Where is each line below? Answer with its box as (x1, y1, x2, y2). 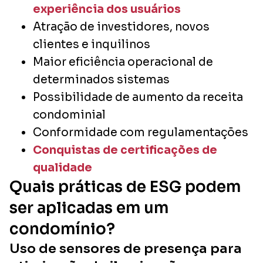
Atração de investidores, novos (33, 19, 210, 34)
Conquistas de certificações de (33, 143, 217, 157)
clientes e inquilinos (33, 37, 150, 52)
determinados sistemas (33, 72, 170, 87)
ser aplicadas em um (9, 198, 168, 218)
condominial (33, 107, 106, 122)
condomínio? (9, 219, 115, 239)
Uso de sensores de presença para (9, 240, 242, 257)
